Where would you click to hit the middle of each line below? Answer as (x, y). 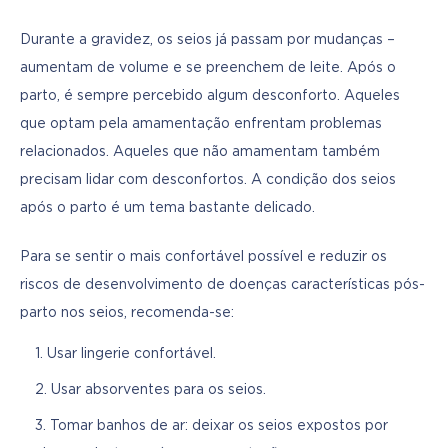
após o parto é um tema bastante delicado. (167, 208)
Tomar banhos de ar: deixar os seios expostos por (219, 426)
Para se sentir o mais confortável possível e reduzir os (203, 257)
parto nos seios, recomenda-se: (127, 313)
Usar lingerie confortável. (131, 354)
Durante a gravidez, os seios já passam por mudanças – (207, 40)
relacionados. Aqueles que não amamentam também (200, 152)
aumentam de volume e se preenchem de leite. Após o (208, 68)
